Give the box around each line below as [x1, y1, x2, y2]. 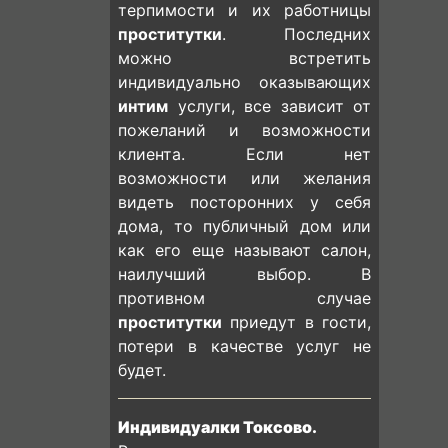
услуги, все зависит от [168, 96, 371, 116]
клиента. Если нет [118, 144, 371, 164]
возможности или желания [118, 168, 371, 188]
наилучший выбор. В [118, 264, 371, 284]
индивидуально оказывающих [118, 72, 371, 92]
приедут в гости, [222, 312, 371, 332]
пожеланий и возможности [118, 120, 371, 140]
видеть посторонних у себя [118, 192, 371, 212]
